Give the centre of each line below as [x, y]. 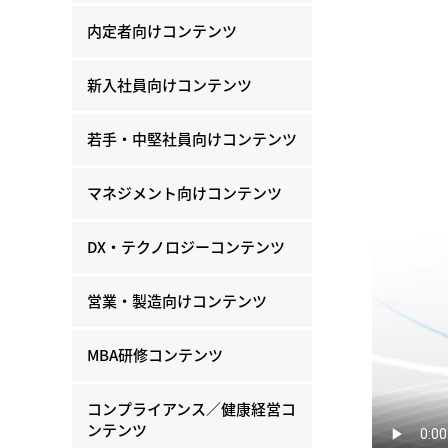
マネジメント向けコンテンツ [184, 193]
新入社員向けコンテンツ [169, 85]
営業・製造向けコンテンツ [177, 301]
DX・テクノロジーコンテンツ [186, 247]
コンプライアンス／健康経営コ [191, 409]
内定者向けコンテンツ [162, 31]
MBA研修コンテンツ [155, 355]
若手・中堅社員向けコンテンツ [192, 139]
